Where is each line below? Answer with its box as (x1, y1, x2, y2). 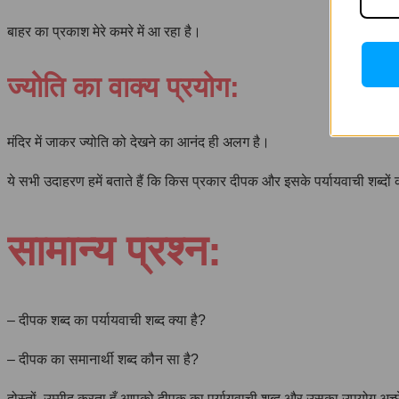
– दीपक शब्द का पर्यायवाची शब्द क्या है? (7, 312, 206, 328)
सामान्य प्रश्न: (7, 227, 222, 275)
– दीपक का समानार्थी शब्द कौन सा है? (7, 351, 199, 367)
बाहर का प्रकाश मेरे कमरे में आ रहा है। (7, 24, 201, 40)
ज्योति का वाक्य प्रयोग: (7, 71, 240, 104)
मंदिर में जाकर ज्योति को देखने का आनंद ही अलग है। (7, 134, 270, 151)
